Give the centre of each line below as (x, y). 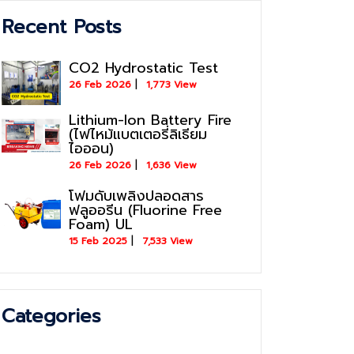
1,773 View (171, 85)
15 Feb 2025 (98, 241)
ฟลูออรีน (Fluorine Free (145, 211)
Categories (51, 316)
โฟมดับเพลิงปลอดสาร (136, 196)
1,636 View (171, 166)
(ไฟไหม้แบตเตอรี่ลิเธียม (138, 135)
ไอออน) (91, 149)
